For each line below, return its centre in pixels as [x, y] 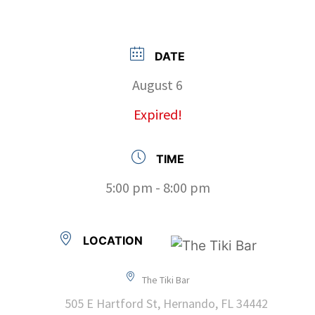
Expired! [157, 114]
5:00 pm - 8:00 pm [157, 187]
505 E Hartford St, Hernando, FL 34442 [166, 303]
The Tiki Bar [166, 279]
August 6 [157, 84]
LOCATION [113, 240]
